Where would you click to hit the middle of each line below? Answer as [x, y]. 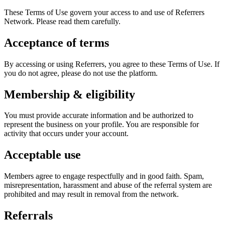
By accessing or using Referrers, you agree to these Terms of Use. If [112, 64]
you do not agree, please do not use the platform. [81, 73]
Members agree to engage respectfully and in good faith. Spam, [104, 176]
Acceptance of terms [57, 42]
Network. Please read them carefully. [62, 21]
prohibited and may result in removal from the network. [91, 194]
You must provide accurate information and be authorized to [99, 116]
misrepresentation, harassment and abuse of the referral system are [108, 185]
